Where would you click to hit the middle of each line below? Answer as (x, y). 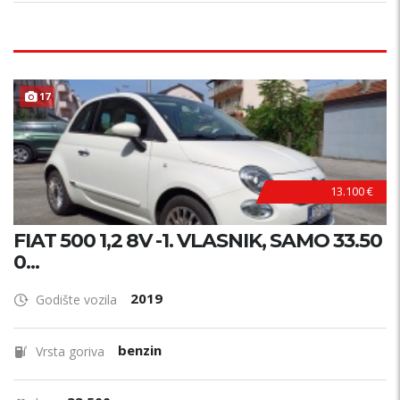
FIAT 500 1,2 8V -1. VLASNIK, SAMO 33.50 (198, 241)
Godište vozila (76, 300)
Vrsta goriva (70, 351)
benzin (140, 350)
